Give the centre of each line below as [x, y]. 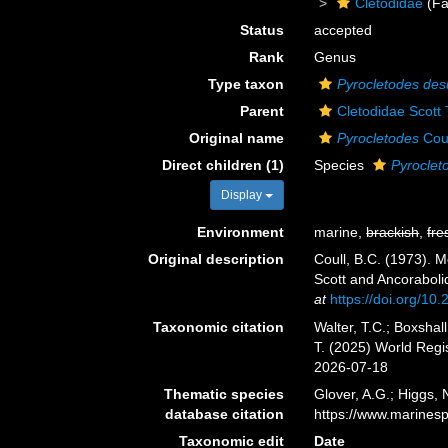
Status [262, 30]
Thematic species [224, 393]
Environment [241, 232]
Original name [237, 138]
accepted [343, 30]
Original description [216, 259]
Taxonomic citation [219, 326]
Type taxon [246, 84]
